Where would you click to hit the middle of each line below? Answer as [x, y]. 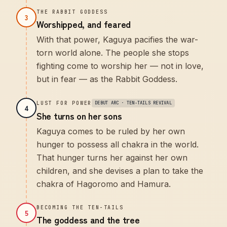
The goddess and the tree [88, 219]
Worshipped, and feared [84, 24]
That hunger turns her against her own [112, 158]
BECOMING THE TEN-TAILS [80, 207]
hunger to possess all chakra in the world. [118, 144]
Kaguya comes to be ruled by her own [111, 131]
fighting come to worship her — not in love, [120, 66]
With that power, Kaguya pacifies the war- [117, 40]
